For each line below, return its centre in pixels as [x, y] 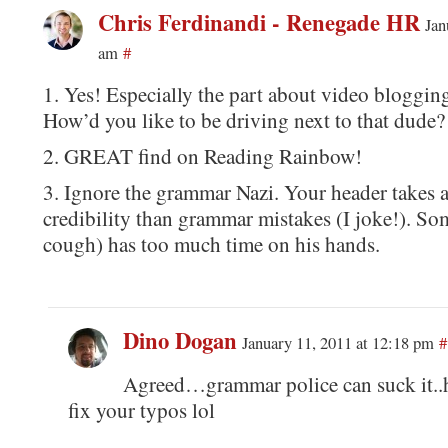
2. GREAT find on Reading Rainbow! [202, 155]
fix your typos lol [141, 409]
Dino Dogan [179, 340]
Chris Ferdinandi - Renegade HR [258, 22]
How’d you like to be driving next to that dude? [243, 119]
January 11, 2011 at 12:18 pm [337, 342]
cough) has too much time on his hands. [211, 243]
